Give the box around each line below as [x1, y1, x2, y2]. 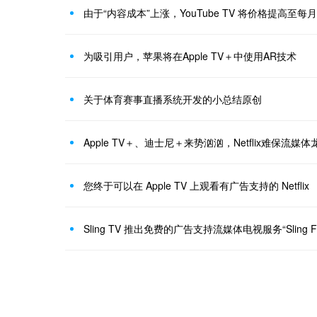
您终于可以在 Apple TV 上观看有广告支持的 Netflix [83, 178, 309, 193]
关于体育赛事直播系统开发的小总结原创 [83, 92, 262, 107]
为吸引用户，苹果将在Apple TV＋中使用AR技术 [83, 49, 296, 64]
